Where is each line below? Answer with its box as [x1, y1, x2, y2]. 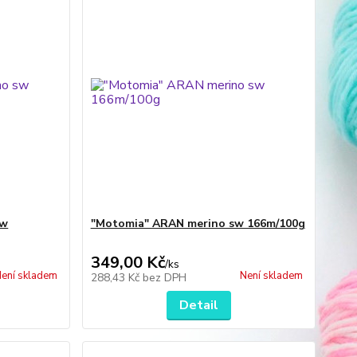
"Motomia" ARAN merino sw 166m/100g [90, 216, 305, 231]
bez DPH [142, 270, 186, 285]
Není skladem [239, 269, 303, 283]
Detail [178, 296, 218, 314]
